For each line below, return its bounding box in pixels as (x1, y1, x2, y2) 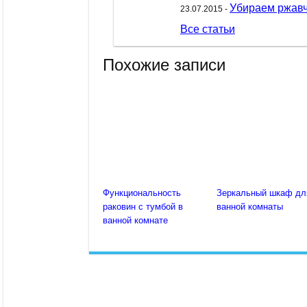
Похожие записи (103, 56, 225, 75)
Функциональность (103, 188, 181, 199)
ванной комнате (103, 215, 168, 226)
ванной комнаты (217, 201, 284, 212)
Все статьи (180, 23, 235, 36)
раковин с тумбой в (103, 201, 183, 212)
